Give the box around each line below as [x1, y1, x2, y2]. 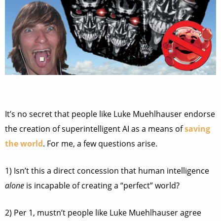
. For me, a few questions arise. [43, 138, 157, 149]
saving [184, 123, 210, 134]
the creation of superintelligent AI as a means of [5, 123, 184, 134]
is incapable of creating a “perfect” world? [24, 180, 180, 191]
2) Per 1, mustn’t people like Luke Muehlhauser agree [5, 207, 201, 218]
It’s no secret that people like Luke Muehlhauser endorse [5, 109, 215, 119]
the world [5, 138, 43, 149]
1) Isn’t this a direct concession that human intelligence [5, 165, 209, 176]
